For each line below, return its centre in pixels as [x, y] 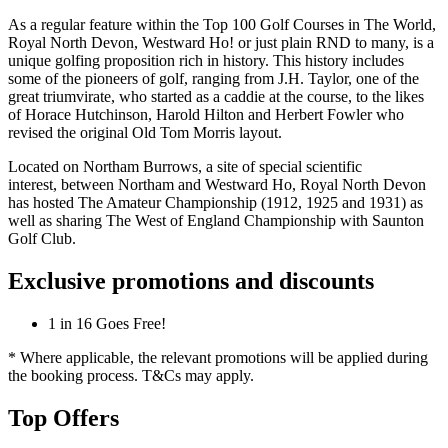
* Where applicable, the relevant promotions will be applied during [218, 357]
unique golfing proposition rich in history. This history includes [206, 60]
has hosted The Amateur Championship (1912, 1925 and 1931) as [215, 202]
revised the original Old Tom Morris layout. [145, 132]
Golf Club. [42, 238]
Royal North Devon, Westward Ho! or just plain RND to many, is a [221, 42]
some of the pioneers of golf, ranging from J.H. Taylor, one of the [213, 78]
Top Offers [63, 417]
